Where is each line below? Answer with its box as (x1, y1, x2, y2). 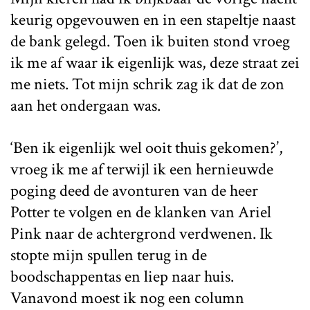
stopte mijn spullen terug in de (10, 244, 207, 266)
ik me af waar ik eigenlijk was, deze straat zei (10, 51, 300, 73)
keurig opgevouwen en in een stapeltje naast (10, 8, 295, 30)
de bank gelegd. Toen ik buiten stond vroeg (10, 30, 290, 52)
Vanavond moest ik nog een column (10, 286, 244, 309)
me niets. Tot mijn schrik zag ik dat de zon (10, 73, 284, 95)
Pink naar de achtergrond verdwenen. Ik (10, 222, 273, 244)
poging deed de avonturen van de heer (10, 179, 258, 201)
